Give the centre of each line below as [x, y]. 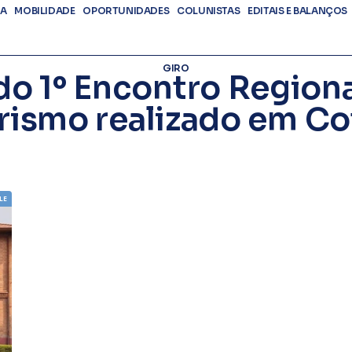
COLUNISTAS [209, 11]
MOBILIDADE [45, 11]
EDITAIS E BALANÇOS [298, 11]
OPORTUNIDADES [126, 11]
